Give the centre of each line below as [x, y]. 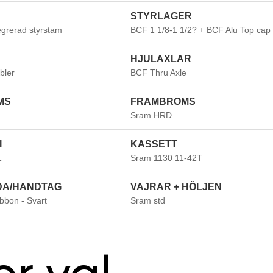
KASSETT [154, 144]
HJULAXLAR [161, 58]
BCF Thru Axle [158, 72]
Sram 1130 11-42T [166, 158]
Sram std [147, 200]
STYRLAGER [161, 16]
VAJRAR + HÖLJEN [176, 186]
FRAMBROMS [163, 101]
